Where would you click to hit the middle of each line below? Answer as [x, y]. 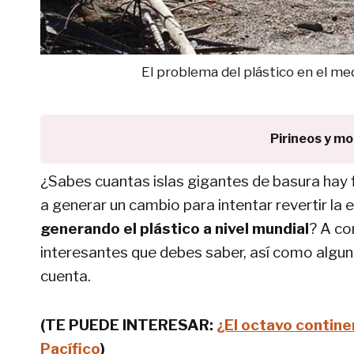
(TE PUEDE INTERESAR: [128, 325]
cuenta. [66, 276]
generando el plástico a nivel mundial [175, 228]
